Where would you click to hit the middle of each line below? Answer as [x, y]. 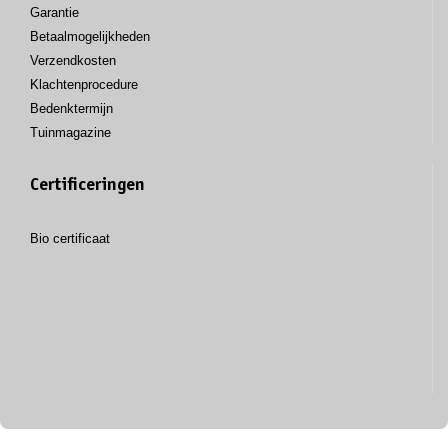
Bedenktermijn [71, 108]
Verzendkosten [73, 60]
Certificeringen [87, 185]
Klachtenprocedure [84, 84]
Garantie [54, 12]
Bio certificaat [70, 238]
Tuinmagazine [70, 132]
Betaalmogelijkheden [90, 36]
